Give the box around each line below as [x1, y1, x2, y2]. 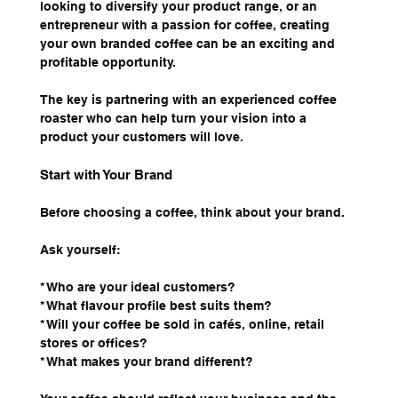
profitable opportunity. [39, 55, 176, 70]
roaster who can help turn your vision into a [39, 111, 310, 126]
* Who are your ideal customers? [39, 280, 235, 295]
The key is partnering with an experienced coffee [39, 92, 340, 107]
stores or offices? [39, 336, 147, 351]
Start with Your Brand [39, 167, 172, 183]
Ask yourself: [39, 243, 121, 258]
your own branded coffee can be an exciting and [39, 36, 338, 52]
